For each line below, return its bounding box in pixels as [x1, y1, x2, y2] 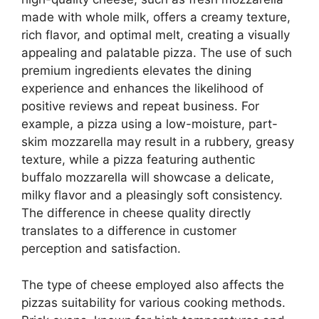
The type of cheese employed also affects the [21, 277, 284, 292]
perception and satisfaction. [21, 241, 181, 256]
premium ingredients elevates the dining [21, 63, 251, 78]
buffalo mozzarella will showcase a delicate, [21, 170, 274, 185]
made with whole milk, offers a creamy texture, [21, 10, 291, 25]
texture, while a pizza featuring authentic [21, 152, 255, 167]
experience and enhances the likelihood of [21, 81, 263, 96]
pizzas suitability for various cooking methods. [21, 295, 286, 310]
